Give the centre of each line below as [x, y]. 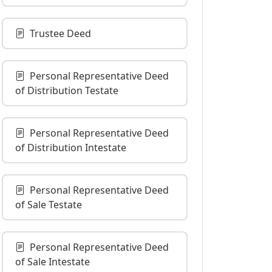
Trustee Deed [60, 33]
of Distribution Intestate [71, 148]
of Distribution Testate [67, 90]
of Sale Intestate [53, 262]
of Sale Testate [49, 205]
